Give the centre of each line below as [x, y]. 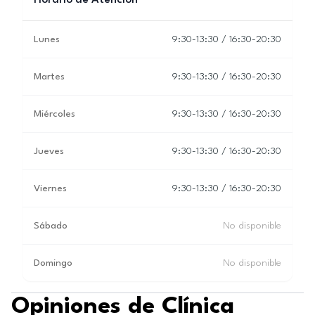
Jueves [49, 151]
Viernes [50, 188]
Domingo [53, 263]
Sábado [51, 226]
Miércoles [54, 114]
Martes [49, 77]
